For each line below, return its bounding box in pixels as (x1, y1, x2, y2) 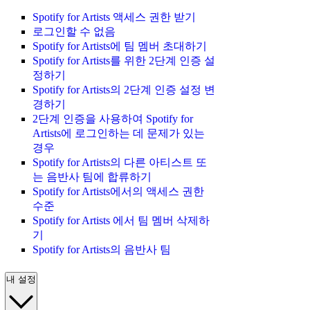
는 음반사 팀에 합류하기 (33, 171, 152, 183)
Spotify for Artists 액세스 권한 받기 (33, 11, 196, 24)
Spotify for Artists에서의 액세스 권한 (33, 185, 204, 198)
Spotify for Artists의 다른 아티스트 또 (33, 156, 207, 169)
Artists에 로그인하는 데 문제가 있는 (33, 127, 205, 140)
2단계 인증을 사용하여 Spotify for (33, 113, 193, 125)
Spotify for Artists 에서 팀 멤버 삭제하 (33, 215, 210, 227)
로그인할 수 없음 (33, 26, 116, 38)
